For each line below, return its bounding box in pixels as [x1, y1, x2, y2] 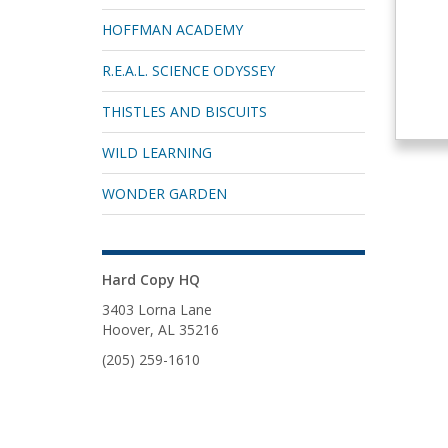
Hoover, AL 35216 [102, 320, 219, 339]
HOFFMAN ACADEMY [102, 20, 243, 39]
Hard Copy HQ [102, 270, 200, 289]
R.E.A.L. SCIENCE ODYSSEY [102, 61, 275, 80]
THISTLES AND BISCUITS [102, 102, 267, 121]
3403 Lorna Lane [102, 300, 212, 319]
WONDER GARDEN [102, 184, 227, 203]
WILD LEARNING [102, 143, 212, 162]
